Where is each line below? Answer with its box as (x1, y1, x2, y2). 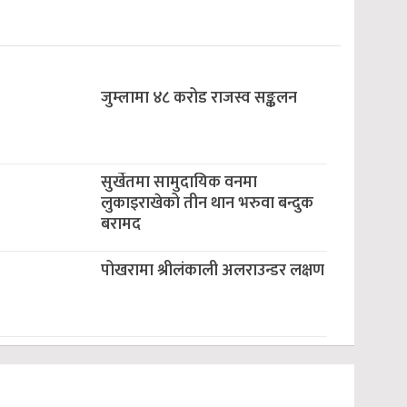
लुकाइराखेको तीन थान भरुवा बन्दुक (100, 190, 313, 217)
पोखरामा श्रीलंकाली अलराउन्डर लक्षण (100, 257, 324, 284)
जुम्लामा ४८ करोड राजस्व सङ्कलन (100, 84, 297, 112)
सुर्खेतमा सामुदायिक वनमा (100, 169, 257, 196)
